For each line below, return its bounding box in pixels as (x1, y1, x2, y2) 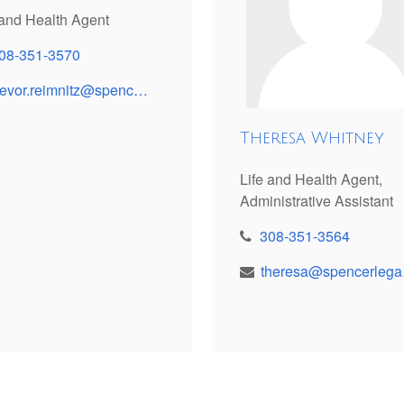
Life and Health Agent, (239, 169, 382, 190)
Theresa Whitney (239, 129, 384, 148)
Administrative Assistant (239, 190, 393, 212)
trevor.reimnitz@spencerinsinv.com (133, 79, 149, 101)
